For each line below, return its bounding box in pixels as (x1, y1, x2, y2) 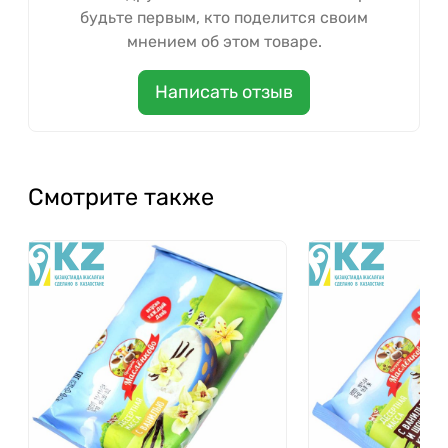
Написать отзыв (155, 81, 293, 104)
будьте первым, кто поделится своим (80, 8, 368, 28)
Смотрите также (28, 183, 214, 212)
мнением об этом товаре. (126, 32, 322, 52)
